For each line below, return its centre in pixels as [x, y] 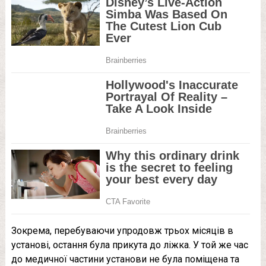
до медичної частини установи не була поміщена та [125, 259]
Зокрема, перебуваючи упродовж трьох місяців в [122, 230]
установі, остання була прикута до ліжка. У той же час [129, 245]
